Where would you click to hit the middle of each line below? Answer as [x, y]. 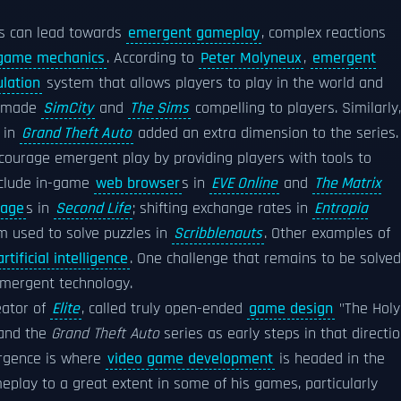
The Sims [159, 108]
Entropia [341, 209]
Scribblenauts [218, 234]
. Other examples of [327, 234]
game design [291, 309]
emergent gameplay [194, 33]
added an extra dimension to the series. [266, 133]
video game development [190, 359]
